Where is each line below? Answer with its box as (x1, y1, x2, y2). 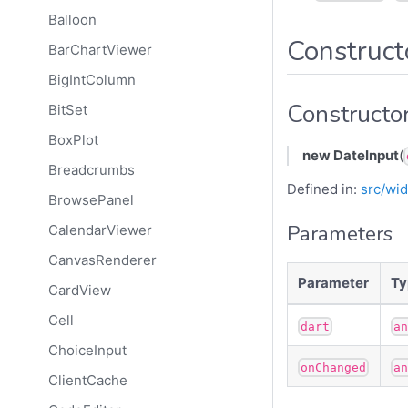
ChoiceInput (47, 342, 127, 360)
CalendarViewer (47, 221, 152, 240)
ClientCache (47, 372, 127, 390)
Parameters (287, 219, 393, 248)
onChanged (301, 360, 367, 374)
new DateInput (302, 147, 399, 165)
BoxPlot (47, 131, 98, 149)
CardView (47, 281, 111, 300)
